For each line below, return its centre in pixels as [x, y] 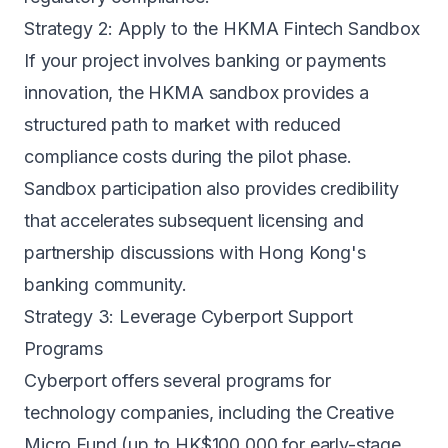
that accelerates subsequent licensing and [194, 220]
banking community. [106, 284]
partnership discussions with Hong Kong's [195, 252]
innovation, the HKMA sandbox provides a [196, 92]
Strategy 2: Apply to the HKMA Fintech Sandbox [222, 28]
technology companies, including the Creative [209, 412]
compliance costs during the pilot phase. [188, 156]
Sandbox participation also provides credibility [211, 188]
